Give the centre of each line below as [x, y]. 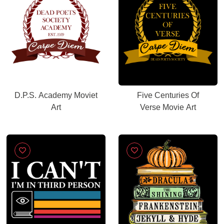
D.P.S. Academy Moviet [56, 95]
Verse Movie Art [168, 107]
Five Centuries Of [168, 95]
